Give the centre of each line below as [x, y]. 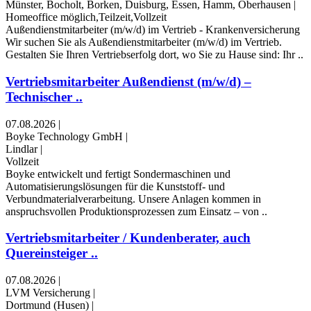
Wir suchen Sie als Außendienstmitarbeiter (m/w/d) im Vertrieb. [144, 42]
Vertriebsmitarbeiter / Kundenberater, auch [128, 238]
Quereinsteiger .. [52, 253]
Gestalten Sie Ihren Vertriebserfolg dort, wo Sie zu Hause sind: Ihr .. [154, 55]
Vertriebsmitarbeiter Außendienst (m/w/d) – [128, 81]
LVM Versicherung [48, 293]
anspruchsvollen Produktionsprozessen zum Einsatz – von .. [136, 211]
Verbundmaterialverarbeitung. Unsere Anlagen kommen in [133, 199]
